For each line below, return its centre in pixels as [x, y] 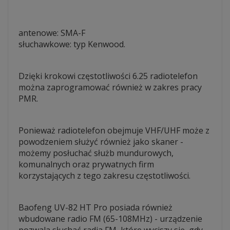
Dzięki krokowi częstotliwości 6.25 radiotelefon [108, 76]
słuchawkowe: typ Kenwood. [72, 44]
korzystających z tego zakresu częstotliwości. [104, 176]
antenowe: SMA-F [52, 33]
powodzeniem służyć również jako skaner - [101, 142]
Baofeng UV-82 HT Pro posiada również [95, 207]
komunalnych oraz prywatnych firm [86, 164]
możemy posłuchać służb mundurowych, [96, 153]
